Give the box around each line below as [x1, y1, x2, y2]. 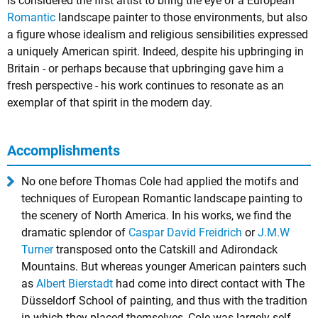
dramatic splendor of [21, 226, 128, 239]
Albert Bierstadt [36, 277, 113, 290]
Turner [21, 243, 53, 256]
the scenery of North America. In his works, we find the [21, 209, 291, 222]
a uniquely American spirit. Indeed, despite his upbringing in [7, 45, 304, 58]
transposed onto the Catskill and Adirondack [53, 243, 278, 256]
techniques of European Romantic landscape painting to [21, 192, 302, 205]
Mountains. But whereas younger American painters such [21, 260, 307, 273]
